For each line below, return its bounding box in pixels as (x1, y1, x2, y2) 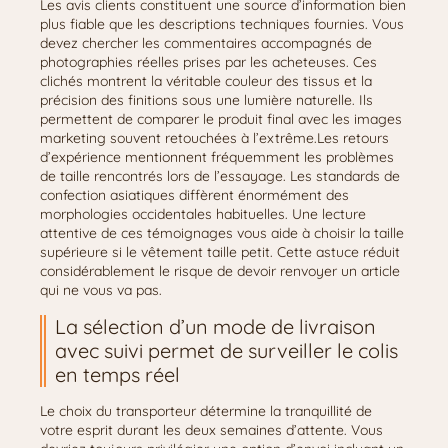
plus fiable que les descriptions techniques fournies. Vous (40, 15, 404, 33)
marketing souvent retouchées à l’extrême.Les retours (40, 129, 389, 147)
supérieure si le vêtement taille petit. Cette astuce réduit (40, 243, 400, 261)
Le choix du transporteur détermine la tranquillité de (40, 402, 372, 420)
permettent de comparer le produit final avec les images (40, 110, 402, 128)
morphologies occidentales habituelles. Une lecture (40, 205, 366, 223)
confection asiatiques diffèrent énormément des (40, 186, 349, 204)
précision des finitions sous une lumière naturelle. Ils (40, 91, 373, 109)
